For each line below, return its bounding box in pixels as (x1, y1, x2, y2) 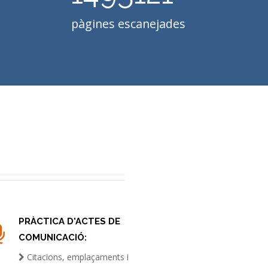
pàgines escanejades (71, 16, 186, 32)
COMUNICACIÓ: (19, 232, 87, 243)
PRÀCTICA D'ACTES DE (19, 216, 121, 227)
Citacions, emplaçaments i (25, 251, 129, 263)
